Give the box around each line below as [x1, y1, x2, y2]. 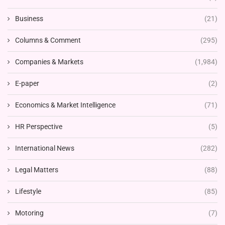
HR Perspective [15, 123, 62, 131]
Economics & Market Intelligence [15, 101, 116, 109]
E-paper [15, 79, 39, 88]
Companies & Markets [15, 58, 83, 66]
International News [15, 144, 74, 153]
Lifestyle [15, 187, 41, 196]
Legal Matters [15, 166, 58, 174]
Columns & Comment [15, 36, 81, 45]
